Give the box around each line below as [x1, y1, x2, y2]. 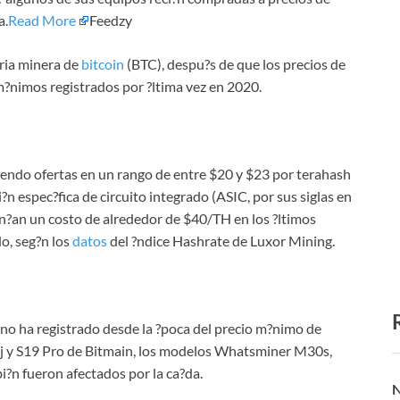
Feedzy [89, 12, 132, 29]
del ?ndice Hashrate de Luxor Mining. [107, 232, 335, 250]
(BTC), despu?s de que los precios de [124, 55, 346, 73]
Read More [8, 12, 76, 29]
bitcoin [81, 55, 124, 73]
